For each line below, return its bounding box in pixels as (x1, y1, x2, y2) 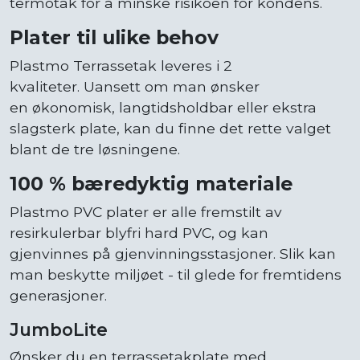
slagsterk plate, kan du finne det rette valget (10, 119, 331, 137)
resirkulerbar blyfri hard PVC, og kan (10, 223, 268, 241)
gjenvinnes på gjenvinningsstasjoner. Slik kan (10, 244, 336, 262)
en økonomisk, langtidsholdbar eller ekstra (10, 98, 317, 116)
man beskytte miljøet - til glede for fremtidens (10, 265, 342, 283)
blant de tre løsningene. (10, 140, 180, 157)
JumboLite (10, 318, 112, 340)
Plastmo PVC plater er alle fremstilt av (10, 202, 282, 220)
